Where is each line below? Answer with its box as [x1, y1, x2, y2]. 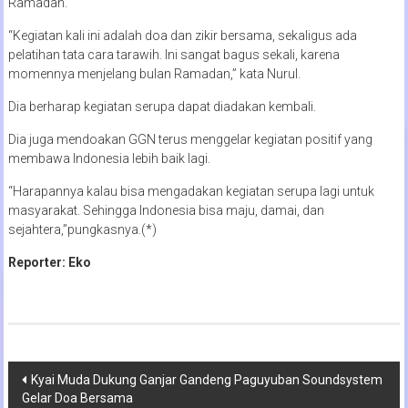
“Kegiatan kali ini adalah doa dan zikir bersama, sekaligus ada [7, 27, 357, 43]
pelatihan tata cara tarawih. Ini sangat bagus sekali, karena [7, 46, 340, 62]
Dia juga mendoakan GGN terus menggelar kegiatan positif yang [7, 131, 372, 147]
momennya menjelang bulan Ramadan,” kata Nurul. [7, 66, 301, 81]
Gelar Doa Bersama [21, 390, 133, 405]
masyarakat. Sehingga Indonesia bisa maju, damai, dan [7, 202, 324, 218]
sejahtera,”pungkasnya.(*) [7, 221, 157, 237]
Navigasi [6, 361, 102, 392]
